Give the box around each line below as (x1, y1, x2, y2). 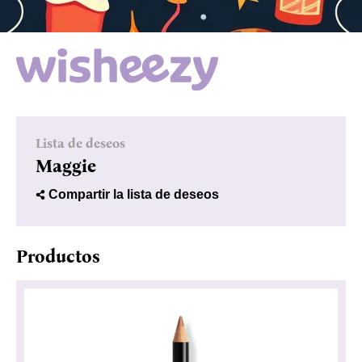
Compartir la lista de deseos (48, 187, 219, 201)
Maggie (36, 154, 96, 177)
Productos (16, 245, 100, 267)
